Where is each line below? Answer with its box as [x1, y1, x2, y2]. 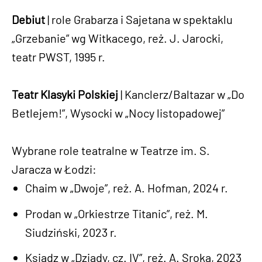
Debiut [12, 12, 45, 26]
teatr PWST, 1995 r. [12, 50, 105, 64]
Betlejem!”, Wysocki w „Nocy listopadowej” [12, 106, 225, 120]
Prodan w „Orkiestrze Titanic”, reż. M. [25, 206, 209, 220]
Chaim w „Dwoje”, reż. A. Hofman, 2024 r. [25, 181, 229, 195]
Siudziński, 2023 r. [25, 225, 118, 239]
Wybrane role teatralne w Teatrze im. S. [12, 143, 210, 157]
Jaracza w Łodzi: [12, 162, 96, 176]
